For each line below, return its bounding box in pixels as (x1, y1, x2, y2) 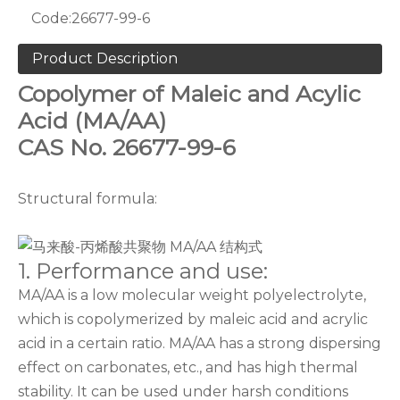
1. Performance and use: (18, 258, 268, 285)
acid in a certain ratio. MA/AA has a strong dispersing (18, 335, 381, 353)
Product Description (32, 50, 178, 68)
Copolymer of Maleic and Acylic (18, 80, 361, 108)
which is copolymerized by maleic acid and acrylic (18, 311, 368, 329)
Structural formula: (18, 190, 157, 208)
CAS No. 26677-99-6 (18, 134, 236, 162)
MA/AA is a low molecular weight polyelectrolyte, (18, 287, 366, 304)
